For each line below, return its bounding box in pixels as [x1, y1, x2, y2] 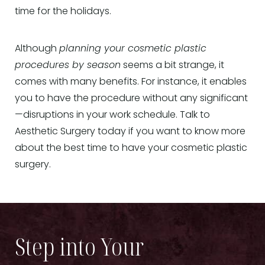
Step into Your [15, 230, 144, 263]
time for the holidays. [15, 7, 111, 17]
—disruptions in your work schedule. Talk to [15, 111, 210, 121]
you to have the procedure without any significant [15, 94, 248, 104]
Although [15, 44, 59, 54]
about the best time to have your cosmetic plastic [15, 144, 247, 154]
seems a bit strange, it [121, 61, 224, 71]
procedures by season [15, 61, 121, 71]
